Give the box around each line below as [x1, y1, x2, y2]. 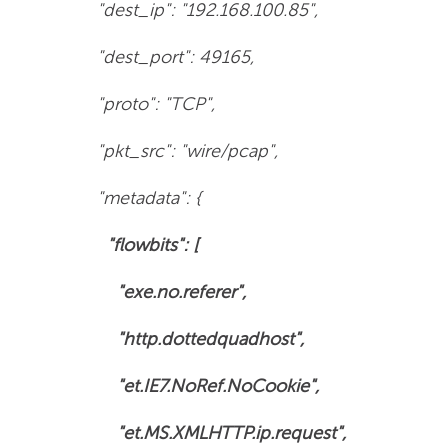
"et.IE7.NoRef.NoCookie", [87, 374, 319, 397]
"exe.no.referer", [87, 280, 246, 303]
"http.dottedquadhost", [87, 327, 304, 350]
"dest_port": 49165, [87, 45, 254, 68]
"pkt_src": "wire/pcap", [87, 139, 278, 162]
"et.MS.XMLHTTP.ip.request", [87, 421, 346, 444]
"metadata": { [87, 186, 201, 209]
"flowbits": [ [87, 233, 198, 256]
